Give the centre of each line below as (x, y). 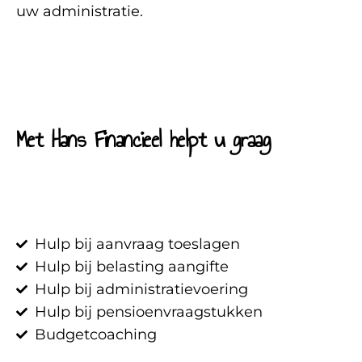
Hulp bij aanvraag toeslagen (137, 244)
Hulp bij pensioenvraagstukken (148, 312)
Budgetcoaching (95, 335)
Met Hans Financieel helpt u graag (143, 139)
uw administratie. (80, 11)
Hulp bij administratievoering (141, 289)
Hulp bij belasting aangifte (131, 267)
